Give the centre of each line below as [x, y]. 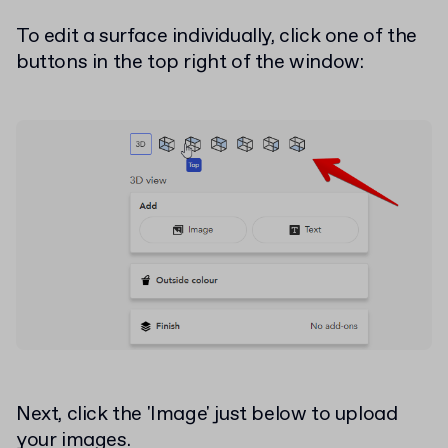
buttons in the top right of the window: [190, 63]
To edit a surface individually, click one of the [216, 37]
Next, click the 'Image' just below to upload [207, 415]
